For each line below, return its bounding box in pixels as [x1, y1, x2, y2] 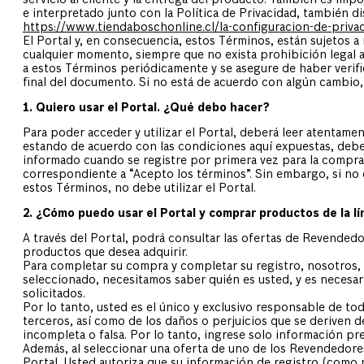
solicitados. [23, 288, 85, 301]
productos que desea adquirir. [23, 247, 188, 259]
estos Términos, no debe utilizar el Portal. [23, 183, 256, 195]
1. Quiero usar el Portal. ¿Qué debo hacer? [23, 102, 270, 115]
